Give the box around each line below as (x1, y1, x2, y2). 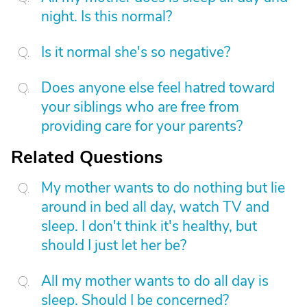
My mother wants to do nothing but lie (41, 178, 285, 197)
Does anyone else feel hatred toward (41, 78, 275, 97)
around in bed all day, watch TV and (41, 197, 269, 217)
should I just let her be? (41, 236, 186, 255)
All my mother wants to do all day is (41, 271, 269, 291)
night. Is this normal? (41, 7, 172, 26)
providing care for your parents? (41, 116, 243, 136)
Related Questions (11, 145, 163, 169)
